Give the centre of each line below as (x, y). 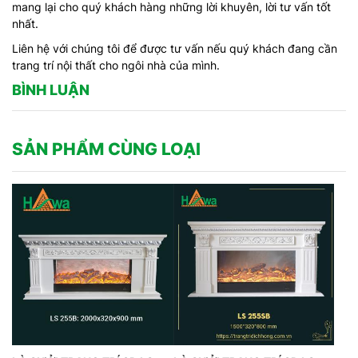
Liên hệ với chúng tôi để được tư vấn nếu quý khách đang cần (175, 49)
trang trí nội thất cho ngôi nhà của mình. (116, 66)
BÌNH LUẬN (51, 90)
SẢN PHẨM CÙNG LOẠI (106, 149)
